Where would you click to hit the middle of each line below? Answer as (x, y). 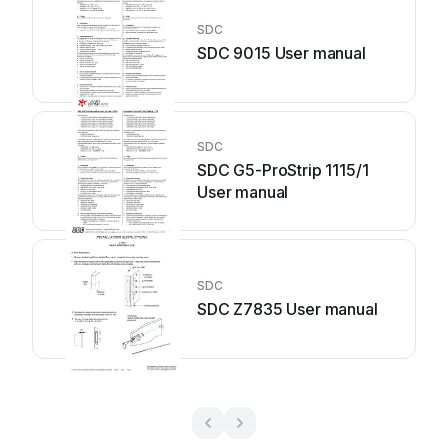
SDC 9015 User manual (281, 53)
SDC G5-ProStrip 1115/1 (283, 170)
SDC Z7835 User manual (287, 309)
